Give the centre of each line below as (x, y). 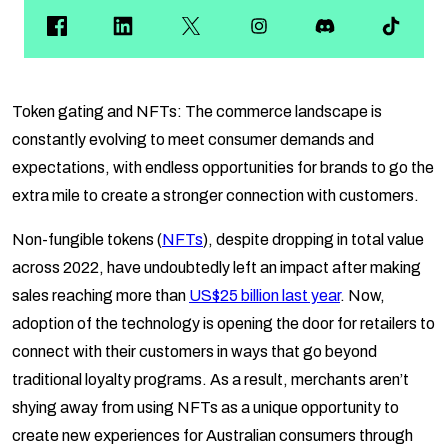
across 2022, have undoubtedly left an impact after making (216, 268)
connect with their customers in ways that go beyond (194, 352)
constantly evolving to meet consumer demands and (193, 140)
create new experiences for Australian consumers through (212, 436)
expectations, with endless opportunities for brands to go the (223, 168)
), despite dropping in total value (313, 240)
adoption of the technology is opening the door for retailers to (223, 324)
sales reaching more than (100, 296)
